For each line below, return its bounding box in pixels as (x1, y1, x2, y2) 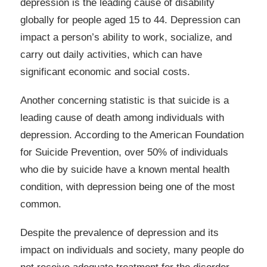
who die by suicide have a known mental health (20, 164, 229, 176)
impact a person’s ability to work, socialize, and (20, 32, 232, 44)
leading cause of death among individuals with (20, 112, 224, 124)
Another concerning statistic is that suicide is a (20, 95, 229, 107)
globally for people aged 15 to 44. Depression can (20, 14, 240, 26)
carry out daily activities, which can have (20, 49, 202, 61)
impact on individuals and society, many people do (20, 244, 244, 256)
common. (20, 198, 61, 210)
